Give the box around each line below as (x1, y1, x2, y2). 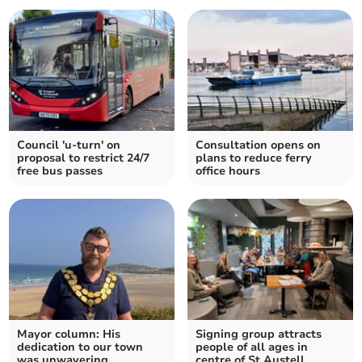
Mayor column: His (17, 326, 121, 343)
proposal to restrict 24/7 (17, 150, 150, 166)
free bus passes (17, 163, 103, 179)
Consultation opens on (196, 137, 321, 154)
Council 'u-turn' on (17, 137, 121, 154)
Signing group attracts (196, 326, 322, 343)
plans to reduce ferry (196, 150, 312, 166)
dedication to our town (17, 339, 144, 356)
